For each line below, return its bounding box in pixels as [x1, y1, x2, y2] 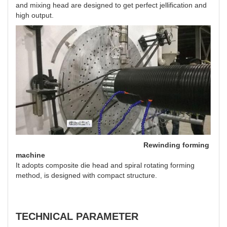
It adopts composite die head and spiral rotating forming [16, 161, 195, 169]
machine [16, 150, 47, 159]
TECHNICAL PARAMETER [16, 210, 138, 222]
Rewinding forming [16, 140, 209, 149]
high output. [16, 11, 54, 19]
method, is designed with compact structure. [16, 171, 157, 179]
